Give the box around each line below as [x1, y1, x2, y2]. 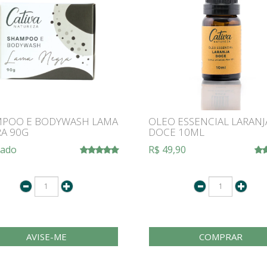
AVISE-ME [26, 230, 67, 243]
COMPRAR [198, 230, 243, 243]
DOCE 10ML [148, 125, 204, 139]
